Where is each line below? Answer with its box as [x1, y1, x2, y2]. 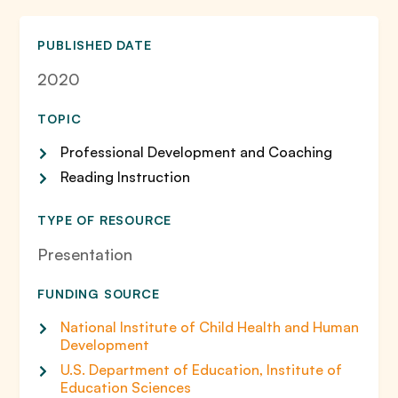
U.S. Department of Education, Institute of [60, 361, 343, 378]
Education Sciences [60, 378, 192, 396]
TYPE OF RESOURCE [37, 212, 172, 227]
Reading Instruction [60, 168, 191, 186]
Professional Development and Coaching [60, 143, 333, 161]
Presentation [37, 244, 133, 264]
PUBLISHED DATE [37, 37, 152, 52]
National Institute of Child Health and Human [60, 318, 360, 336]
